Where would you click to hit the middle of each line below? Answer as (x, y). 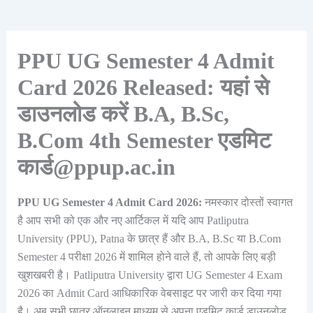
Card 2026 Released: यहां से (143, 87)
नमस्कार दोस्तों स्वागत (247, 203)
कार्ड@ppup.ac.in (96, 167)
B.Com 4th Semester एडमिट (144, 140)
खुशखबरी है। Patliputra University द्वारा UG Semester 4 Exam (150, 275)
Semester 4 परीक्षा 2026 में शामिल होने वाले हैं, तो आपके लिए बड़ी (146, 257)
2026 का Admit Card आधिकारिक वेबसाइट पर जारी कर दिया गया (149, 293)
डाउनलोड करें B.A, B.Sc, (123, 114)
